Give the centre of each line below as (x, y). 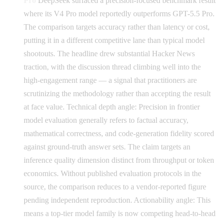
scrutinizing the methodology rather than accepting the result (117, 93)
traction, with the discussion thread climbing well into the (112, 67)
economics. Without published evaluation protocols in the (112, 173)
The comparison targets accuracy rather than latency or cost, (117, 27)
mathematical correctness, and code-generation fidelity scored (119, 133)
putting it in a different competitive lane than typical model (114, 40)
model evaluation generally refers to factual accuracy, (106, 120)
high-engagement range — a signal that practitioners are (110, 80)
